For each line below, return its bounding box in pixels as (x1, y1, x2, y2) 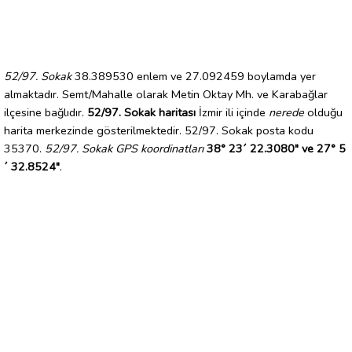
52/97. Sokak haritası (87, 104, 196, 120)
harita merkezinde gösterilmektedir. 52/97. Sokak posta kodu (4, 122, 313, 138)
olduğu (304, 104, 343, 120)
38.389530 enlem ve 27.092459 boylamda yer (71, 68, 316, 84)
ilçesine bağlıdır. (4, 104, 87, 120)
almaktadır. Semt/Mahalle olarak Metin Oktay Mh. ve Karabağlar (4, 86, 328, 102)
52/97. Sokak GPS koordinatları (45, 140, 203, 156)
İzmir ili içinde (196, 104, 269, 120)
